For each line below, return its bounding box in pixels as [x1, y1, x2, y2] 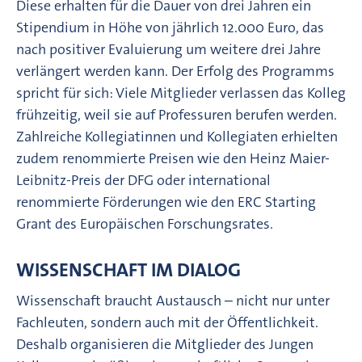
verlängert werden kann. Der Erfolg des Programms [16, 61, 335, 81]
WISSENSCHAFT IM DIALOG [16, 256, 245, 283]
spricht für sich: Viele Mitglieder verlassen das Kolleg [16, 82, 346, 103]
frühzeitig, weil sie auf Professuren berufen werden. [16, 104, 337, 124]
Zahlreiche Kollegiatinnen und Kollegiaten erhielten [16, 126, 338, 146]
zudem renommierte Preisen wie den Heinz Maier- [16, 148, 330, 168]
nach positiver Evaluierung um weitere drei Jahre [16, 39, 321, 59]
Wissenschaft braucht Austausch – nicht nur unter [16, 290, 330, 310]
